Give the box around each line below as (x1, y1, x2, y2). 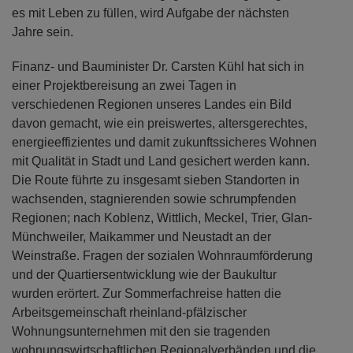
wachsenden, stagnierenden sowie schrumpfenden (12, 191, 296, 206)
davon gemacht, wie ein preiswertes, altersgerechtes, (12, 116, 307, 130)
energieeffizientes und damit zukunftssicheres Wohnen (12, 135, 317, 149)
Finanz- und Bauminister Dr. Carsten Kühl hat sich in (12, 59, 304, 73)
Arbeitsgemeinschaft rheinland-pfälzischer (12, 305, 247, 319)
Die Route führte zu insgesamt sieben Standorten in (12, 173, 299, 187)
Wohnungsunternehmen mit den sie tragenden (12, 324, 270, 338)
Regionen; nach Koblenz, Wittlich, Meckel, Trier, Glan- (12, 210, 312, 225)
